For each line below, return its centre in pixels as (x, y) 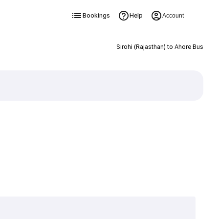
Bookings (96, 15)
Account (173, 16)
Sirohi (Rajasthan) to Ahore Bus (160, 47)
